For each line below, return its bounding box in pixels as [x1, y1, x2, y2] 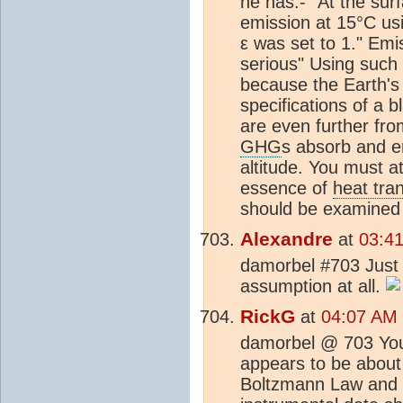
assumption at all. [240, 275, 386, 296]
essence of [240, 177, 333, 198]
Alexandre [240, 228, 333, 250]
